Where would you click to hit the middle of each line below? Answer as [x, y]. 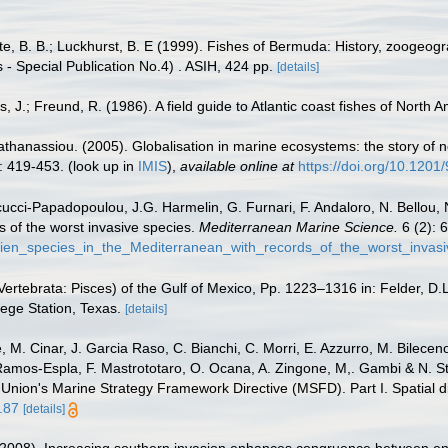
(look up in [101, 166]
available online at [237, 166]
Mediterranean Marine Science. [298, 226]
